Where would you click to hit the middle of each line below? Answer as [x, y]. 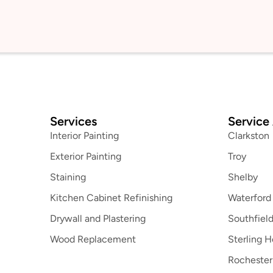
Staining [68, 177]
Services [74, 122]
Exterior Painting [86, 157]
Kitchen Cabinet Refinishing [112, 198]
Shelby [243, 177]
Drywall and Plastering [98, 219]
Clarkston [249, 136]
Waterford [250, 198]
